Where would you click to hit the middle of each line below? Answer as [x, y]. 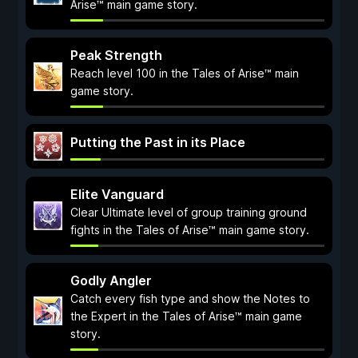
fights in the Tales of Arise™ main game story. [190, 230]
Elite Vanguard [117, 194]
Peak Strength [116, 55]
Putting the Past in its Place [158, 142]
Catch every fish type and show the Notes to [190, 298]
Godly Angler [111, 280]
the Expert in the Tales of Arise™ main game [186, 316]
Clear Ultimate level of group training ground [189, 212]
